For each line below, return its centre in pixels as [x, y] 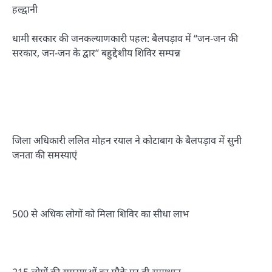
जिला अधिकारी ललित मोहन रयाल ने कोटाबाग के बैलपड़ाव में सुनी [127, 141]
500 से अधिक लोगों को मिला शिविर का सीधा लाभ [100, 213]
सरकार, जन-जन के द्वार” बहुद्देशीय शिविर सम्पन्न [96, 53]
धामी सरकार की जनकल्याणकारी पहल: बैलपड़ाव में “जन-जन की [125, 39]
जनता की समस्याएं [45, 155]
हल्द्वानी [25, 9]
